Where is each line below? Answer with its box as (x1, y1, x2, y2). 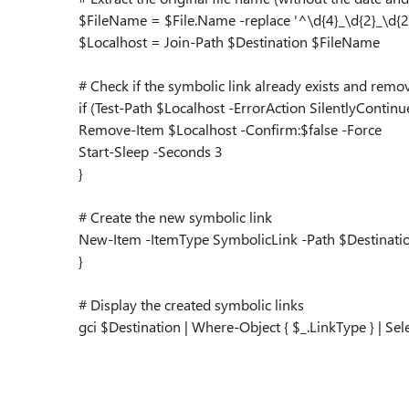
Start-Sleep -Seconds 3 (79, 142, 223, 161)
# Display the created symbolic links (79, 295, 304, 314)
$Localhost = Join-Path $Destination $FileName (79, 32, 380, 51)
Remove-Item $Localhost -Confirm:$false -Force (79, 120, 382, 139)
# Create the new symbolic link (79, 207, 272, 226)
